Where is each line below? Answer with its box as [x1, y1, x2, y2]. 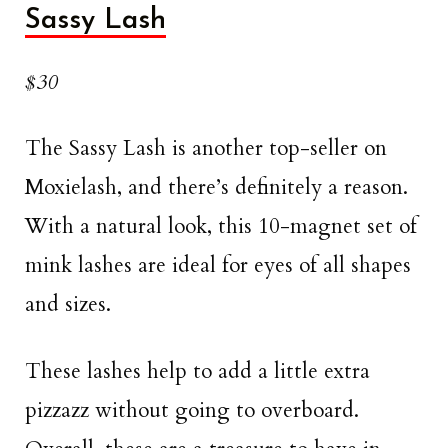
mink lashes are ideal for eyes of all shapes [25, 251, 411, 281]
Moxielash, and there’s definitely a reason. [25, 173, 408, 203]
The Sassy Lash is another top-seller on [25, 134, 387, 164]
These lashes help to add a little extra [25, 356, 370, 386]
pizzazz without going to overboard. [25, 395, 359, 425]
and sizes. [25, 290, 111, 320]
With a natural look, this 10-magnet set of [25, 212, 417, 242]
